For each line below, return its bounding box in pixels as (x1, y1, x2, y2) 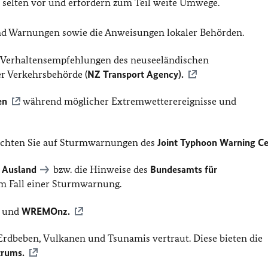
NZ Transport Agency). (87, 68, 184, 80)
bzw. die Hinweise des (51, 163, 151, 176)
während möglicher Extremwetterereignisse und (20, 95, 237, 107)
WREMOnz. (22, 205, 71, 217)
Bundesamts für (150, 163, 218, 176)
